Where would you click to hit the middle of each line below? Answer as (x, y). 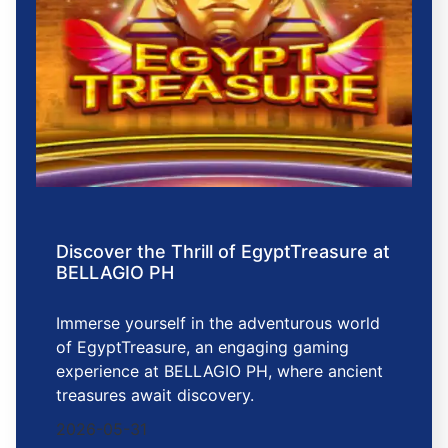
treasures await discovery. (155, 395)
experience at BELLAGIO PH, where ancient (219, 371)
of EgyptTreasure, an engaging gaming (202, 347)
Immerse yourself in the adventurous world (218, 323)
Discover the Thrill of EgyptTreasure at (223, 252)
